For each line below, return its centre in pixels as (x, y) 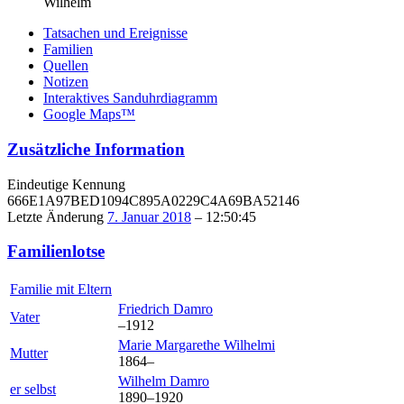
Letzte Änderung (57, 216)
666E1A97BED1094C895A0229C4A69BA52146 (153, 200)
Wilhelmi (249, 345)
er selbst (33, 390)
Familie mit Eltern (61, 289)
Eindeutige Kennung (66, 184)
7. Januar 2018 (149, 216)
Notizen (66, 82)
